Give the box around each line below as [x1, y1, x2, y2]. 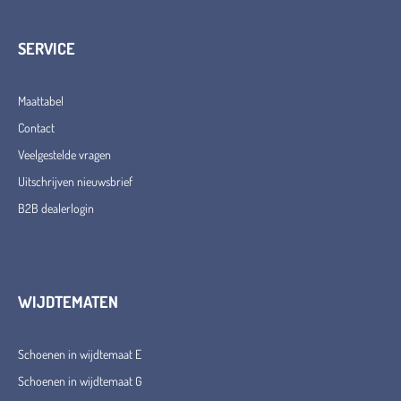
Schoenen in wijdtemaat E [18, 346, 141, 363]
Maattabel [18, 93, 64, 109]
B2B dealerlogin [18, 200, 94, 217]
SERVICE [18, 38, 75, 59]
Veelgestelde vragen [18, 147, 111, 163]
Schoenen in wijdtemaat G [18, 373, 142, 389]
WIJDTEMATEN [18, 292, 118, 312]
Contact [18, 120, 55, 136]
